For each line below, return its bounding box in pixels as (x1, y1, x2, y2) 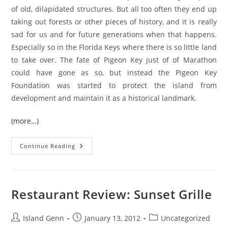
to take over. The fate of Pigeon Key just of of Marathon (11, 55, 217, 65)
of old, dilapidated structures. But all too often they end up (11, 4, 217, 14)
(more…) (11, 116, 39, 126)
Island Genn (23, 213, 65, 223)
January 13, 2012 (84, 213, 141, 223)
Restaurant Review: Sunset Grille (11, 186, 212, 203)
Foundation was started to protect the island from (11, 80, 217, 90)
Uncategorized (161, 213, 211, 223)
